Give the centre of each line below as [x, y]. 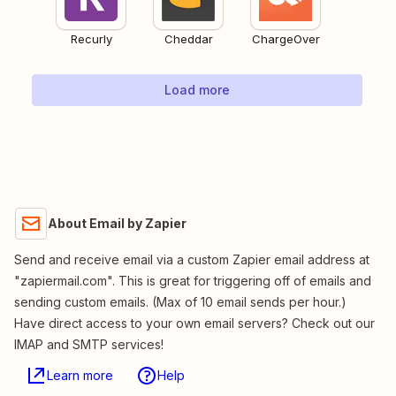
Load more [197, 90]
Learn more [80, 376]
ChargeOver [286, 39]
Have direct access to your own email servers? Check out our [194, 324]
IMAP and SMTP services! [89, 345]
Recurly [91, 39]
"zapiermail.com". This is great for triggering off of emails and [193, 281]
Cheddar [188, 39]
